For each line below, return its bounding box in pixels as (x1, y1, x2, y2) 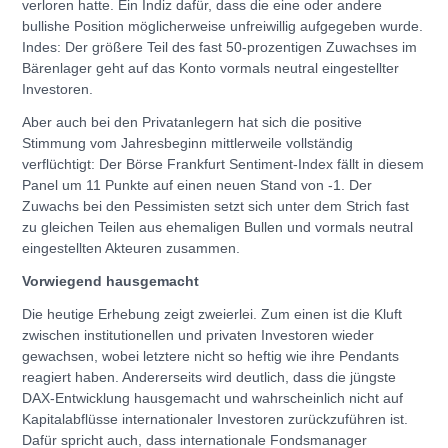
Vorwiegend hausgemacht (22, 272, 199, 289)
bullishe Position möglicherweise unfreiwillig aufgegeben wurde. (22, 17, 423, 34)
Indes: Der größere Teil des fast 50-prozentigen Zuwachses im (22, 38, 417, 55)
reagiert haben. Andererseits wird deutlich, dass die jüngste (22, 368, 396, 385)
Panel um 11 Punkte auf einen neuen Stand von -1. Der (22, 176, 372, 193)
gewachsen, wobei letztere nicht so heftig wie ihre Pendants (22, 347, 399, 364)
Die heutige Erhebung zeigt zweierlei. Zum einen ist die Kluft (22, 305, 402, 322)
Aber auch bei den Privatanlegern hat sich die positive (22, 113, 362, 130)
